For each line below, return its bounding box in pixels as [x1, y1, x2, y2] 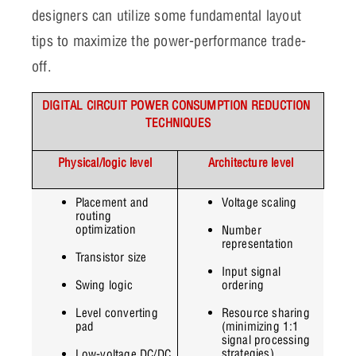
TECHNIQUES [145, 115, 211, 131]
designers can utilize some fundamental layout [32, 6, 302, 25]
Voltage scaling [221, 195, 297, 211]
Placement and [75, 195, 149, 211]
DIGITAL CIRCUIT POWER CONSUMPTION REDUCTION [42, 98, 311, 114]
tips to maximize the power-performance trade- [32, 32, 307, 51]
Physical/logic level [58, 155, 152, 171]
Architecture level [207, 155, 294, 171]
